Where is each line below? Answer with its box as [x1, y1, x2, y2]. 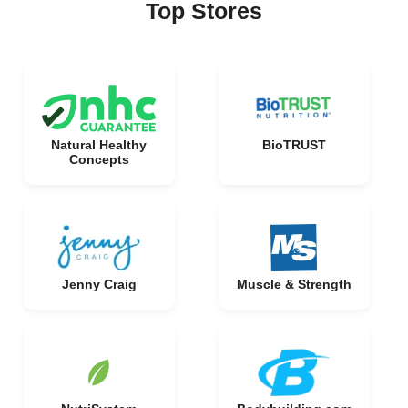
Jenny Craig [61, 277, 137, 291]
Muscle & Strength [236, 277, 352, 291]
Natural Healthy [51, 138, 147, 152]
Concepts [68, 152, 129, 167]
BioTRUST [261, 138, 326, 152]
